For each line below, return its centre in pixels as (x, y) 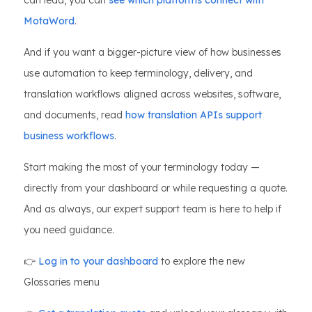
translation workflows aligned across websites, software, (152, 94)
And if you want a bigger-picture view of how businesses (153, 53)
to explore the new (202, 262)
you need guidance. (69, 230)
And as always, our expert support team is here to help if (153, 209)
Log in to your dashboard (98, 262)
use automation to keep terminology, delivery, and (138, 73)
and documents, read (75, 115)
